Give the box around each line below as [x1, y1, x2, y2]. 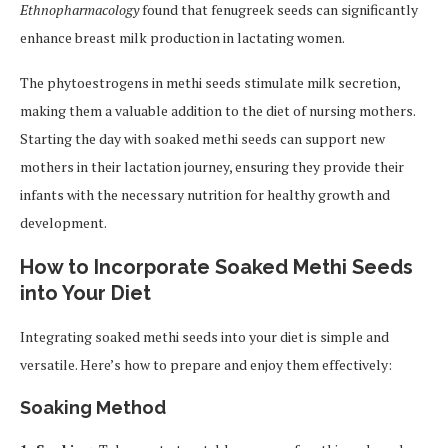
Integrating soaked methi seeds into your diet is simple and [20, 327, 389, 347]
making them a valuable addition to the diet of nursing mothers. [20, 101, 415, 121]
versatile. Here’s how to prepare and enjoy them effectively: [20, 355, 392, 375]
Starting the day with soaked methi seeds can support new [20, 129, 385, 149]
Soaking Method [20, 397, 166, 419]
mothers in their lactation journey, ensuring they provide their [20, 157, 404, 177]
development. [20, 213, 107, 233]
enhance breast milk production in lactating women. [20, 28, 345, 48]
